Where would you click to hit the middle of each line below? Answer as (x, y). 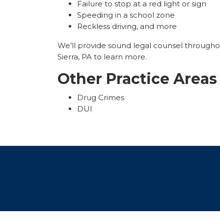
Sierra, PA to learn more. (102, 57)
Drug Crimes (101, 98)
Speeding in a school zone (126, 15)
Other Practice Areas (137, 79)
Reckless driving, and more (127, 27)
